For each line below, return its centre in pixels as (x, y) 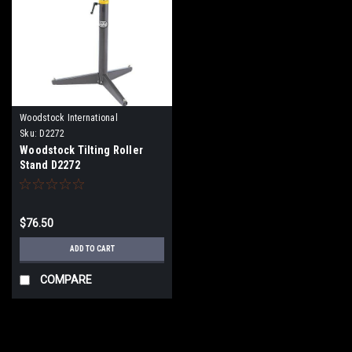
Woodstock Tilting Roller (81, 150)
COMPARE (66, 279)
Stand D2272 (50, 165)
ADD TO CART (92, 248)
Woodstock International (69, 117)
